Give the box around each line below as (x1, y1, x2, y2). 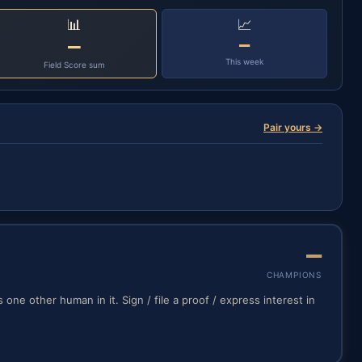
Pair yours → (263, 121, 322, 133)
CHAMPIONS (266, 270, 322, 280)
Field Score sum (43, 60, 105, 69)
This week (225, 57, 264, 66)
